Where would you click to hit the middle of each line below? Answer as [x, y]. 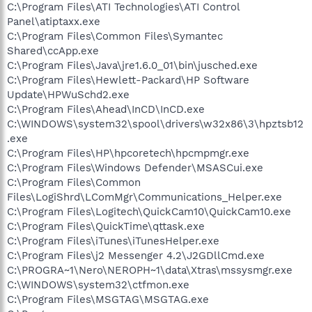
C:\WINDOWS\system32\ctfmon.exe [98, 284]
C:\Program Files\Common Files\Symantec [115, 36]
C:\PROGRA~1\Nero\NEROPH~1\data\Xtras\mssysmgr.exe [150, 270]
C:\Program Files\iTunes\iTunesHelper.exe [113, 241]
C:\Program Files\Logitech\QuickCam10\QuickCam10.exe [149, 211]
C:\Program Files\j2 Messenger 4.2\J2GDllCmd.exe [136, 255]
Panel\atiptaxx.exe [54, 21]
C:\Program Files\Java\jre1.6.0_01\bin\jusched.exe [132, 65]
